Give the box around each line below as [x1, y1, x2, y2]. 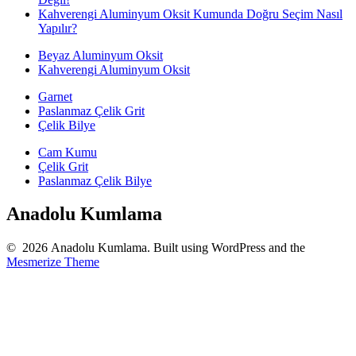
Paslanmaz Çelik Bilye [38, 173, 152, 188]
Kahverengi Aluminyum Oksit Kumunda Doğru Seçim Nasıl [38, 6, 342, 21]
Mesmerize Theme [6, 255, 99, 269]
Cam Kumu [38, 145, 97, 159]
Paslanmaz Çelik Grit [38, 103, 145, 118]
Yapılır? [38, 21, 77, 35]
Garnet [38, 89, 72, 103]
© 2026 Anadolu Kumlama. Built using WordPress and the [6, 241, 305, 255]
